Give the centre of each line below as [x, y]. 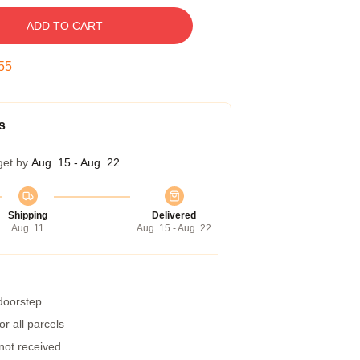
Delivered [174, 215]
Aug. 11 [28, 228]
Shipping [28, 215]
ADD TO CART [64, 26]
